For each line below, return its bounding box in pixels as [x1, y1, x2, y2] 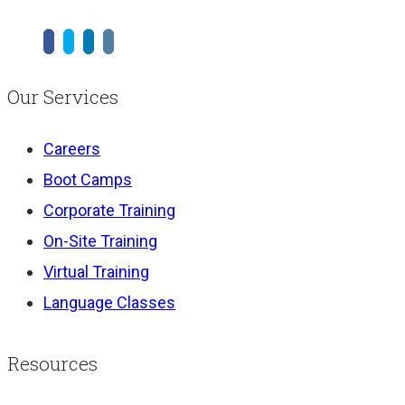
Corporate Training [43, 201, 175, 221]
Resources [7, 351, 98, 377]
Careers [43, 139, 100, 159]
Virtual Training [43, 262, 149, 282]
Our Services [7, 84, 118, 109]
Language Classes [43, 293, 175, 313]
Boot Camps [43, 170, 132, 190]
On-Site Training [43, 231, 157, 251]
